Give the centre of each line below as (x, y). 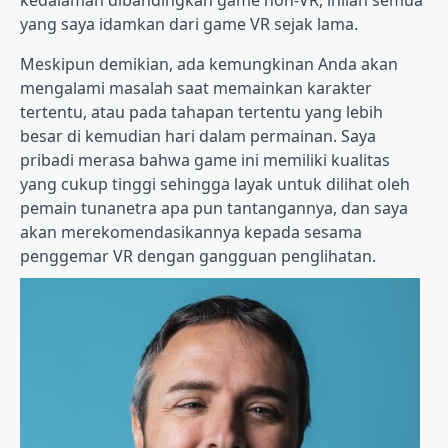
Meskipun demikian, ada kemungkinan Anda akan (209, 64)
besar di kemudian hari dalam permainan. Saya (198, 136)
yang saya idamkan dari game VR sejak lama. (189, 24)
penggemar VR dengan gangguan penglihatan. (198, 256)
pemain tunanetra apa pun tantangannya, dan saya (214, 208)
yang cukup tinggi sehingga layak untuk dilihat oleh (215, 184)
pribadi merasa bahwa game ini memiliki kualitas (205, 160)
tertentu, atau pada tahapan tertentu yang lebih (201, 112)
